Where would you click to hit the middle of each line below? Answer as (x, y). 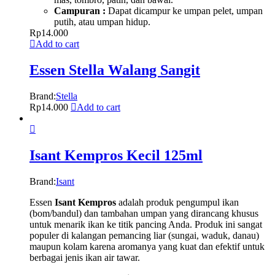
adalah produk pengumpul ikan (177, 202)
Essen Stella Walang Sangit (115, 70)
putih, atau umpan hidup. (102, 22)
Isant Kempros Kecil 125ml (116, 155)
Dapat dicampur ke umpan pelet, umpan (184, 11)
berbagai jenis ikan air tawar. (85, 257)
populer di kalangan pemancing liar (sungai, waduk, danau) (144, 235)
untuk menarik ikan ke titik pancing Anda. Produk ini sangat (146, 224)
